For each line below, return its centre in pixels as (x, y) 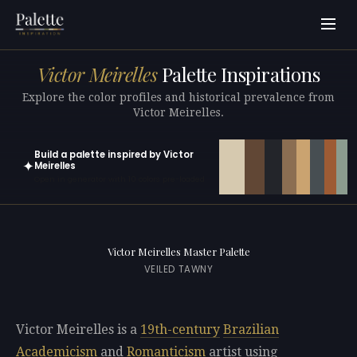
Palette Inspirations (239, 75)
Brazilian (251, 330)
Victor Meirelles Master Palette (178, 252)
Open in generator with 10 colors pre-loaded (120, 179)
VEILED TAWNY (178, 270)
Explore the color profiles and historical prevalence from (178, 97)
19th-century (180, 330)
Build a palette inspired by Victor (114, 154)
